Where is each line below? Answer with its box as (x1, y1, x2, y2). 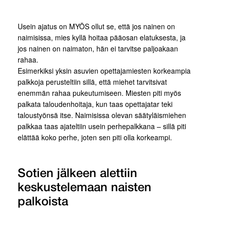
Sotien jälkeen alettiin (18, 168, 137, 180)
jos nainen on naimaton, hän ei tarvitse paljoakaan (18, 43, 178, 54)
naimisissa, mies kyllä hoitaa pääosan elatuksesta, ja (18, 32, 186, 43)
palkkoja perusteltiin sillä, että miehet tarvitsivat (18, 77, 167, 87)
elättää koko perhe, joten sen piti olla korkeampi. (18, 132, 172, 143)
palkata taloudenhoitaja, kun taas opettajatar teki (18, 99, 173, 109)
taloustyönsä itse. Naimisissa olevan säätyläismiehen (18, 110, 186, 121)
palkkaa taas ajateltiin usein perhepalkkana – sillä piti (18, 121, 186, 132)
